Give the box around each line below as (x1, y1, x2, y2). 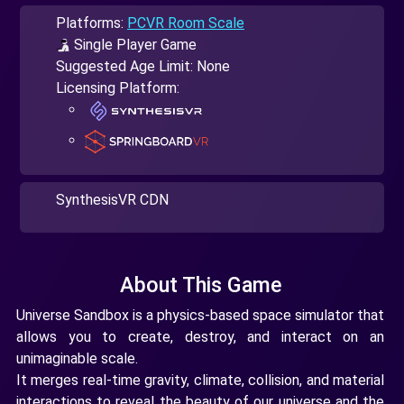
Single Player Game (70, 35, 197, 53)
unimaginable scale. (16, 349, 138, 367)
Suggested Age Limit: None (56, 57, 230, 75)
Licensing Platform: (56, 78, 179, 96)
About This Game (119, 271, 281, 298)
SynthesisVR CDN (56, 190, 169, 208)
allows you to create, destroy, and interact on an (16, 327, 384, 345)
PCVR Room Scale (127, 14, 244, 32)
